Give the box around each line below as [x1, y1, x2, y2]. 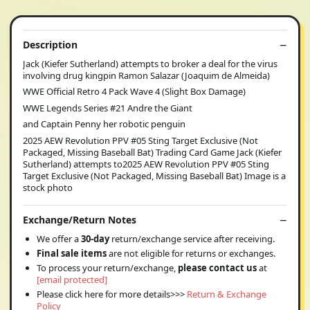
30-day [81, 232, 111, 246]
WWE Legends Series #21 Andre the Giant [23, 101, 192, 114]
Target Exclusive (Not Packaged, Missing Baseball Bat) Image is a [23, 169, 286, 182]
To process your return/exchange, [37, 262, 178, 275]
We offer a [37, 232, 81, 246]
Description [23, 37, 77, 51]
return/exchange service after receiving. [111, 232, 275, 246]
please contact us [178, 262, 257, 275]
